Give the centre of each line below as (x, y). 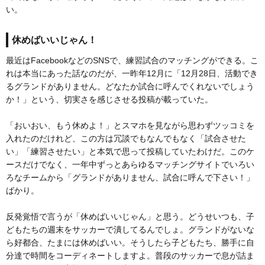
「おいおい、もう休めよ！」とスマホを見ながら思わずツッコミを (130, 126)
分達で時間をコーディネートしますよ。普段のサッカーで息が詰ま (130, 256)
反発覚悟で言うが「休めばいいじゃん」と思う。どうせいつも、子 (130, 217)
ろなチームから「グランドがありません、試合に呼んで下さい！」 (130, 178)
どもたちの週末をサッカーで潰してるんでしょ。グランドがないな (130, 230)
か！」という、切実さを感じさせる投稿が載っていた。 (109, 100)
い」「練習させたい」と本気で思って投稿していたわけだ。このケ (130, 152)
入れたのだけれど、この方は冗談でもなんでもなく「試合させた (126, 139)
